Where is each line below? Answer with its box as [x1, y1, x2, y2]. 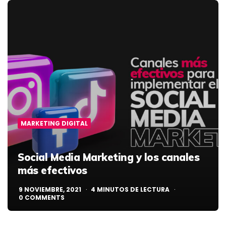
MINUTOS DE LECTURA [95, 185, 169, 194]
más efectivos [18, 164, 87, 177]
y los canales [136, 151, 199, 164]
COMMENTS [25, 193, 65, 202]
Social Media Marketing [18, 151, 136, 164]
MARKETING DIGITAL [21, 119, 88, 128]
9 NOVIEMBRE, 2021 [19, 185, 81, 194]
